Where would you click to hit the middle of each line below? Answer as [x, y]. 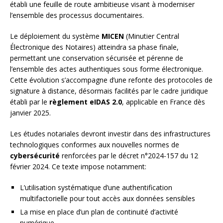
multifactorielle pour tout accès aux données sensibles [108, 199]
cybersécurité [35, 156]
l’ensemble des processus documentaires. [77, 15]
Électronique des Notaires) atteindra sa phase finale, [94, 47]
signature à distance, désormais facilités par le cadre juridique [109, 91]
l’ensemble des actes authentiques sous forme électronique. [107, 69]
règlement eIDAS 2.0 [86, 102]
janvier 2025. [30, 113]
